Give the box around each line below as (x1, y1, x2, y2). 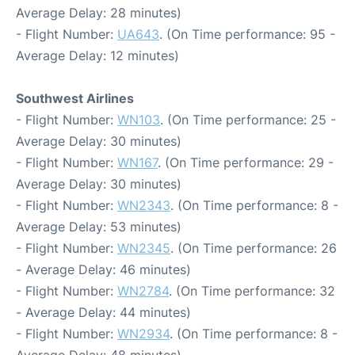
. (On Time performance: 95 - (159, 26, 335, 43)
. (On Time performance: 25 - (160, 112, 336, 128)
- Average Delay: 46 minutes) (16, 261, 191, 278)
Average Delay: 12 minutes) (16, 48, 179, 64)
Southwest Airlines (16, 90, 134, 107)
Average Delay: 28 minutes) (16, 5, 181, 21)
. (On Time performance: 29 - (158, 155, 334, 171)
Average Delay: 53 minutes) (16, 219, 181, 235)
